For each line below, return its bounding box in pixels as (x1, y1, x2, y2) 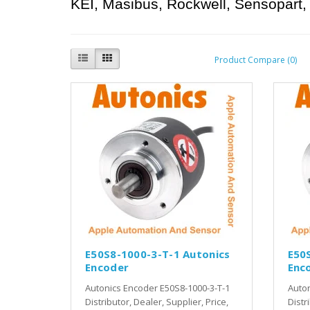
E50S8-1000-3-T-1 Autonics (85, 246, 230, 261)
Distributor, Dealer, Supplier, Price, (85, 295, 228, 308)
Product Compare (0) (215, 54, 297, 66)
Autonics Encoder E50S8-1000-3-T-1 (85, 281, 230, 294)
